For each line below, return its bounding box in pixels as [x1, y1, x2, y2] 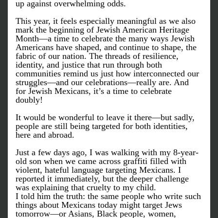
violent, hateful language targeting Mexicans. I [16, 165, 181, 175]
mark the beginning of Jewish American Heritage [16, 25, 189, 35]
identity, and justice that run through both [16, 60, 162, 70]
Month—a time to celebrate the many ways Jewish [16, 34, 195, 43]
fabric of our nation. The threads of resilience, [16, 51, 179, 61]
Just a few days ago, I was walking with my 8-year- [16, 147, 199, 157]
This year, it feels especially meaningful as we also [16, 16, 196, 26]
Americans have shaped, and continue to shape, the [16, 42, 197, 52]
